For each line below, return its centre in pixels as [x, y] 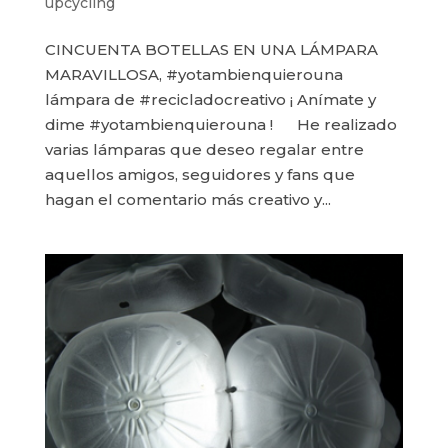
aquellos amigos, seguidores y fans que [199, 175]
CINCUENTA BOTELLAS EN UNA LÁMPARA [211, 50]
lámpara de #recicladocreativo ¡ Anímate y [210, 100]
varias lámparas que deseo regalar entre [204, 150]
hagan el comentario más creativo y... [187, 200]
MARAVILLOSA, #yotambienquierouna [193, 75]
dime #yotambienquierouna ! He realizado [220, 125]
